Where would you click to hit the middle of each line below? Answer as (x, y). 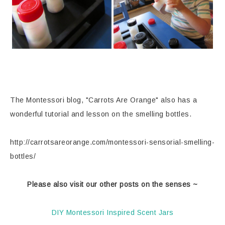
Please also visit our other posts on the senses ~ (113, 185)
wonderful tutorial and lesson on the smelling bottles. (101, 114)
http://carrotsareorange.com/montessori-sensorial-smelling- (112, 142)
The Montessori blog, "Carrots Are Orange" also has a (103, 100)
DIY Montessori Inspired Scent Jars (113, 213)
